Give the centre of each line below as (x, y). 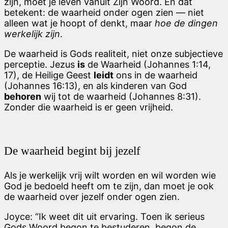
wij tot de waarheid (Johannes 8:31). (121, 96)
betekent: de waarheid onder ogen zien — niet (104, 12)
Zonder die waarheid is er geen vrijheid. (89, 107)
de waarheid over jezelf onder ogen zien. (92, 196)
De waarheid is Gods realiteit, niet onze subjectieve (113, 54)
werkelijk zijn (32, 34)
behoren (23, 96)
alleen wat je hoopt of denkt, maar (79, 23)
